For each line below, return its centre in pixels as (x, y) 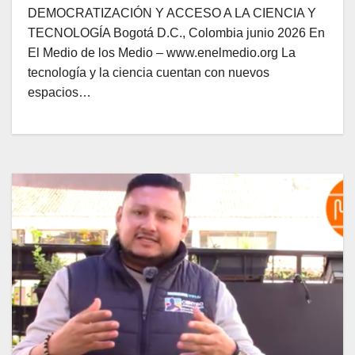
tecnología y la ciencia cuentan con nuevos (149, 73)
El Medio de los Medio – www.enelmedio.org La (162, 53)
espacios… (59, 92)
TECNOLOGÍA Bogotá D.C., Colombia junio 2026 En (176, 33)
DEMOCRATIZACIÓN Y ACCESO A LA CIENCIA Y (172, 13)
